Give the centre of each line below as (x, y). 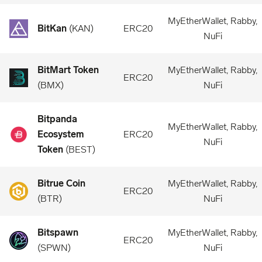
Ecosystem (61, 134)
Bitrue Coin (61, 183)
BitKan (52, 28)
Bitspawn (58, 232)
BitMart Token (68, 70)
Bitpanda (57, 119)
